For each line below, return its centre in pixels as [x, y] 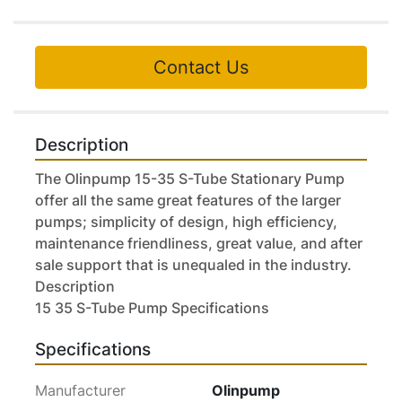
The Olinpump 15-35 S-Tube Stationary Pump [190, 179]
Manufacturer [80, 391]
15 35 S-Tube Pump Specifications [152, 308]
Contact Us [201, 68]
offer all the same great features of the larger [188, 201]
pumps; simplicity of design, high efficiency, [186, 222]
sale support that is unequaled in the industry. [193, 265]
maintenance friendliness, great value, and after [199, 244]
